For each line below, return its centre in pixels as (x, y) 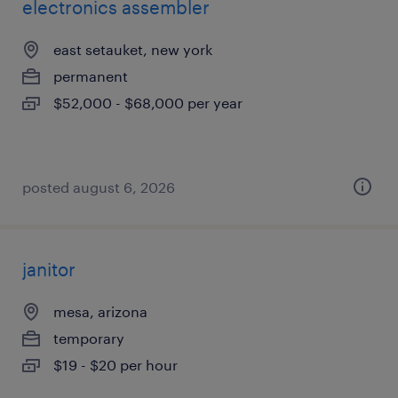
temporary (89, 338)
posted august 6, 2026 (99, 187)
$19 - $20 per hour (115, 365)
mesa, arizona (100, 311)
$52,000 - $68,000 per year (148, 103)
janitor (49, 269)
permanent (91, 76)
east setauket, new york (133, 49)
